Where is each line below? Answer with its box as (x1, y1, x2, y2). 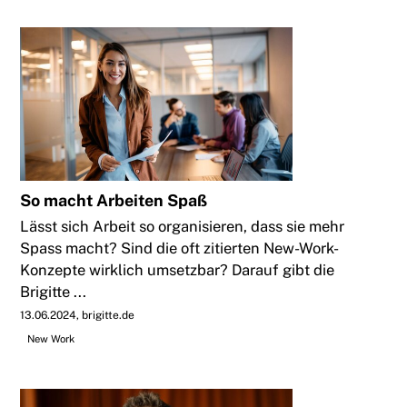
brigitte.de (82, 309, 135, 323)
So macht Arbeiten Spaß (20, 191, 208, 211)
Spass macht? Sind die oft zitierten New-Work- (20, 239, 340, 258)
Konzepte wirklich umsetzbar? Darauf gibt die (20, 261, 335, 280)
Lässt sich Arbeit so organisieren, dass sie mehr (20, 217, 345, 236)
